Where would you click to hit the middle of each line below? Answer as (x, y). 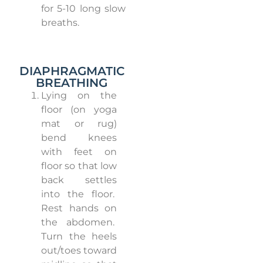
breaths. (60, 23)
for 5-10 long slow (83, 9)
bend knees (79, 138)
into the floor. (78, 194)
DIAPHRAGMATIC (72, 71)
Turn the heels (79, 237)
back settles (79, 180)
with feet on (79, 152)
